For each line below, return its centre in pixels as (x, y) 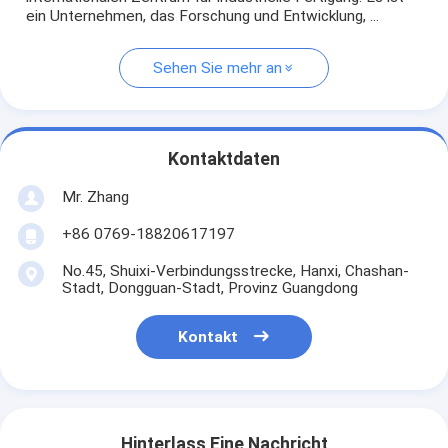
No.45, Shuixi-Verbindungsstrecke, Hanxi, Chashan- (235, 271)
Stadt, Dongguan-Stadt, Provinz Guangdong (209, 288)
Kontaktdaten (224, 158)
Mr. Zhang (95, 196)
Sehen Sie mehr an (217, 68)
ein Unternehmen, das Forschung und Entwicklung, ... (203, 16)
